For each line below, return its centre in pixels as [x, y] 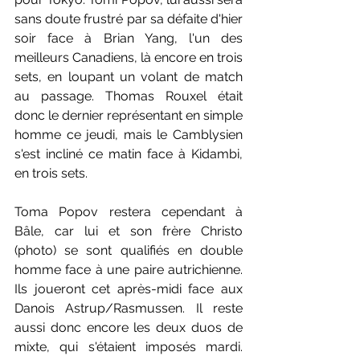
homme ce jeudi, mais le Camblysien [129, 134]
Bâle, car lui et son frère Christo [129, 231]
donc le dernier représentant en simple [129, 115]
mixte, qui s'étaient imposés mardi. [129, 346]
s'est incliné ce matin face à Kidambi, [129, 153]
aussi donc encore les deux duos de [129, 327]
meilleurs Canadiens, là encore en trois [129, 57]
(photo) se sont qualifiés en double [129, 250]
